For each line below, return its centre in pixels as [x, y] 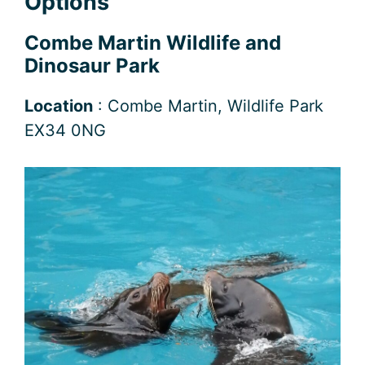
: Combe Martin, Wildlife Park [208, 106]
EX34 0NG [65, 130]
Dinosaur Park [92, 65]
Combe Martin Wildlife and [153, 42]
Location [59, 106]
